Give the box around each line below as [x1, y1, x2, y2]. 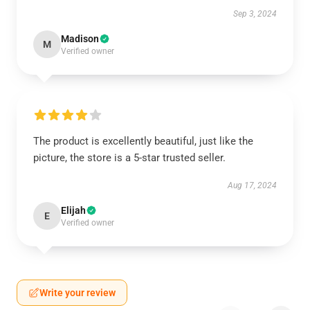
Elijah [61, 205, 86, 216]
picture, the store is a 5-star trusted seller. [33, 152, 226, 164]
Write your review [39, 287, 116, 298]
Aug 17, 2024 [228, 181, 277, 190]
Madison [61, 33, 99, 44]
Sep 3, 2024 [233, 9, 277, 19]
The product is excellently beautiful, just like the [33, 135, 253, 147]
